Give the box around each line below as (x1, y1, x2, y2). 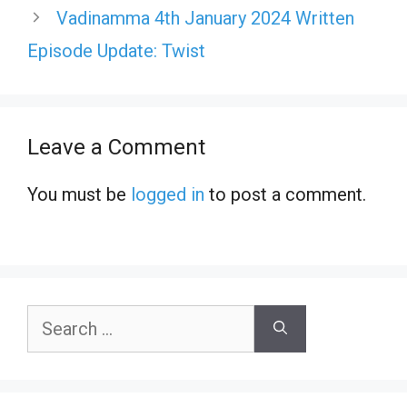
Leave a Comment (27, 134, 205, 160)
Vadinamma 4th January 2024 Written (56, 6, 354, 29)
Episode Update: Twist (27, 39, 205, 62)
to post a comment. (204, 183, 366, 205)
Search (26, 308, 74, 327)
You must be (27, 183, 131, 205)
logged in (131, 183, 204, 205)
